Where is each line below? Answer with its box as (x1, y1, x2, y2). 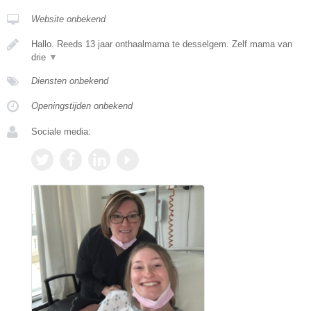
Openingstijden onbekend (31, 100, 133, 111)
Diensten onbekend (31, 75, 108, 86)
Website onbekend (31, 13, 106, 24)
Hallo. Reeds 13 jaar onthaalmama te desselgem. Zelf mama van (31, 38, 292, 49)
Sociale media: (31, 126, 91, 137)
